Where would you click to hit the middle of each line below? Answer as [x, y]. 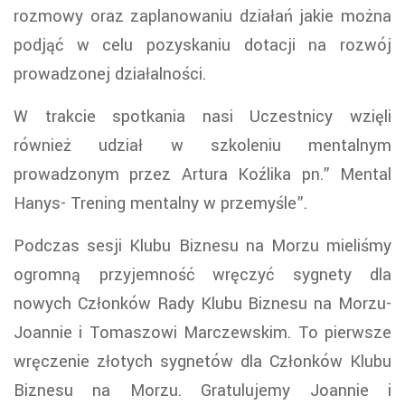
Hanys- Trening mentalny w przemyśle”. [160, 204]
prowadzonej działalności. [110, 75]
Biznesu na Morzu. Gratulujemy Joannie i [202, 391]
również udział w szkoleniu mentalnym [202, 146]
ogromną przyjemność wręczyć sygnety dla [202, 275]
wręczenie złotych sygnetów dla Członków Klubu [202, 362]
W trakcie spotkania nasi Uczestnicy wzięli [202, 117]
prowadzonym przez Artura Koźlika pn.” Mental [202, 175]
